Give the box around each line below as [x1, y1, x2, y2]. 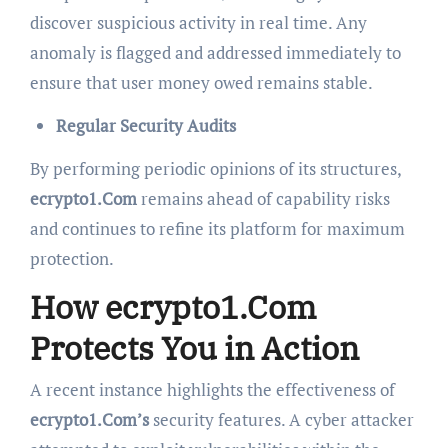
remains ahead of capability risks [136, 186, 390, 210]
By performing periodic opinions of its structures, [29, 156, 401, 180]
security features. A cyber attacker [148, 408, 414, 432]
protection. [29, 246, 114, 270]
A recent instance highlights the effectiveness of [29, 378, 395, 402]
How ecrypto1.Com [29, 285, 317, 328]
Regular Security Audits [55, 113, 236, 137]
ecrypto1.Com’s [29, 408, 149, 432]
